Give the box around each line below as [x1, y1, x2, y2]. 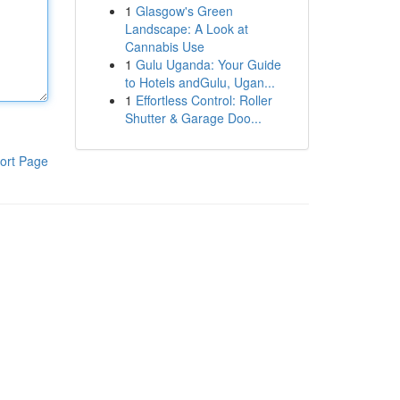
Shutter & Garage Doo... [124, 109, 262, 127]
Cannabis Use [124, 37, 204, 55]
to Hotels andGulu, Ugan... [124, 73, 275, 91]
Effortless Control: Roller [135, 91, 272, 109]
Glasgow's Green [135, 2, 233, 20]
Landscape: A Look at [124, 20, 248, 37]
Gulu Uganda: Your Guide [135, 55, 281, 73]
